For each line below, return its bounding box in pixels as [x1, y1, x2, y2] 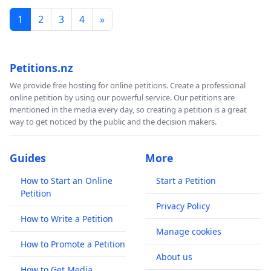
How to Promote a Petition [21, 238, 125, 250]
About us [156, 250, 192, 263]
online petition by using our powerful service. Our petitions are [10, 91, 235, 103]
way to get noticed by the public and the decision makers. [10, 116, 217, 127]
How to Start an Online [21, 174, 113, 186]
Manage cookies [156, 225, 221, 237]
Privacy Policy [156, 200, 210, 212]
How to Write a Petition [21, 212, 113, 224]
